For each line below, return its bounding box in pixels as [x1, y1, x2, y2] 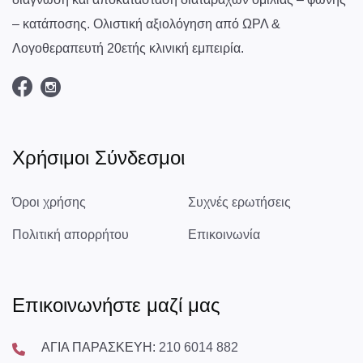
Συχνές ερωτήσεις [188, 194, 291, 209]
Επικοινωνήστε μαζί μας [12, 293, 220, 316]
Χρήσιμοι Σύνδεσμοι [12, 146, 185, 169]
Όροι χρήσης [12, 194, 86, 209]
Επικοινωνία [188, 227, 260, 241]
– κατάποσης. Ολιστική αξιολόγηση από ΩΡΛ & [12, 16, 280, 31]
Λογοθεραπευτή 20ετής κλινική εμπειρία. [12, 41, 244, 55]
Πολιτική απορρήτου [12, 227, 129, 241]
